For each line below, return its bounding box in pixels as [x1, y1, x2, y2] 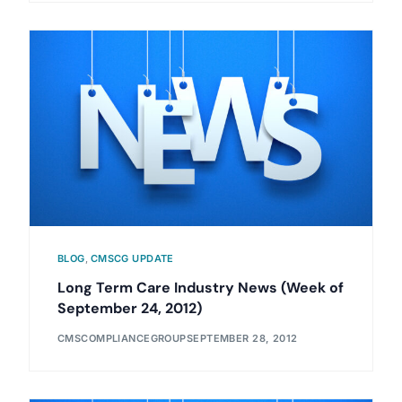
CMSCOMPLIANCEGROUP [57, 331, 187, 345]
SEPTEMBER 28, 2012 [186, 331, 298, 345]
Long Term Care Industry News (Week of [57, 278, 344, 298]
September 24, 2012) [57, 299, 202, 319]
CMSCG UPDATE [90, 252, 174, 266]
